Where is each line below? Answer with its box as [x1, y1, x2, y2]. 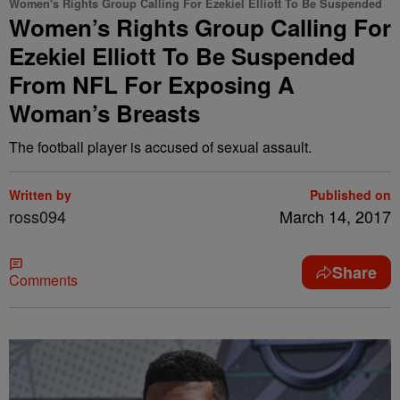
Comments [9, 270, 78, 290]
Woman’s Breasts [9, 96, 200, 129]
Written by [9, 186, 71, 204]
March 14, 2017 [279, 204, 391, 228]
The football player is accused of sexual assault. [9, 137, 312, 157]
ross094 [9, 204, 66, 228]
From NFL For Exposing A [9, 68, 295, 101]
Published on [310, 186, 391, 204]
